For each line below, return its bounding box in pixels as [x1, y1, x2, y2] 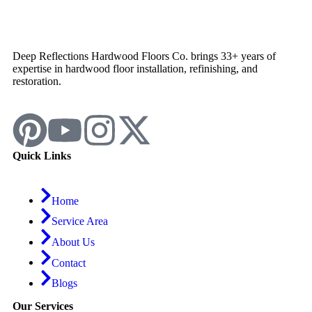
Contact [52, 256, 86, 269]
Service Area [52, 214, 108, 227]
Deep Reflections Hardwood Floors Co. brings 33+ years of [13, 49, 276, 62]
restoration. [13, 75, 61, 87]
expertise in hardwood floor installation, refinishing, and [13, 62, 258, 75]
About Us [52, 235, 95, 248]
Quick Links [13, 149, 71, 162]
